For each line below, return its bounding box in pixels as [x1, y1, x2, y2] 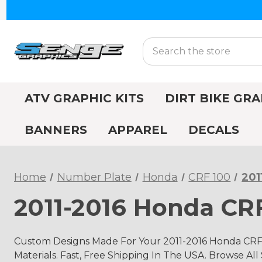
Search [143, 38, 175, 50]
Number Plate [57, 171, 132, 184]
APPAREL [108, 123, 167, 137]
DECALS [188, 123, 239, 137]
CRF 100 [188, 171, 231, 184]
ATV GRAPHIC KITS [25, 91, 144, 105]
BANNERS [25, 123, 87, 137]
